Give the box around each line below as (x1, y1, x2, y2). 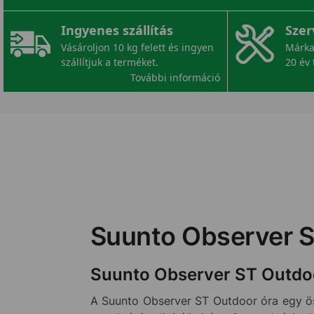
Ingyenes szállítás (60, 22, 173, 39)
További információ (130, 71, 221, 85)
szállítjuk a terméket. (60, 55, 158, 69)
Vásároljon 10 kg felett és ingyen (60, 41, 214, 55)
